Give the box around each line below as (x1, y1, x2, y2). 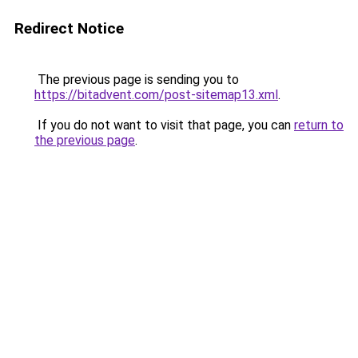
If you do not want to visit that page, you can (34, 117, 294, 133)
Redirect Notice (14, 19, 124, 38)
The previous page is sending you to (34, 72, 239, 87)
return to (294, 117, 344, 133)
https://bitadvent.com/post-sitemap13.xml (34, 87, 278, 102)
